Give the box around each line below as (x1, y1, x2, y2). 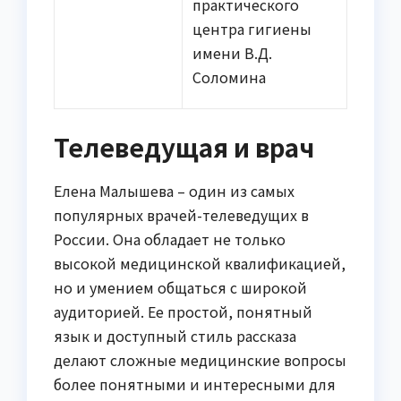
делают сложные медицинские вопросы (54, 348, 346, 371)
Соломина (192, 65, 267, 88)
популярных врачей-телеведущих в (54, 203, 309, 226)
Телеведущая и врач (54, 128, 314, 165)
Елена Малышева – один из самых (54, 179, 294, 201)
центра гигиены (192, 17, 312, 39)
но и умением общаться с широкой (54, 276, 307, 298)
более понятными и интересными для (54, 372, 336, 395)
